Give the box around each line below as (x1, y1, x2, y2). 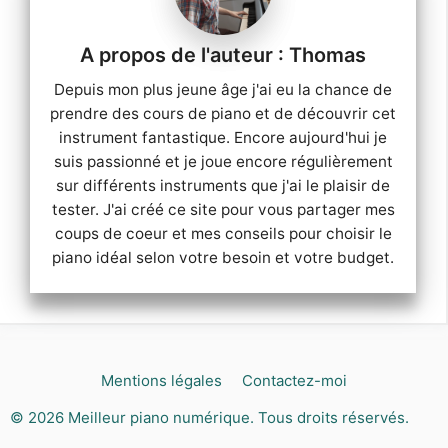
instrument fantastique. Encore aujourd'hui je (59, 127, 387, 147)
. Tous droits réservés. (250, 408, 409, 428)
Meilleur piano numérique (68, 408, 250, 428)
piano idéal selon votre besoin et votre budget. (52, 247, 394, 267)
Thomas (289, 42, 366, 67)
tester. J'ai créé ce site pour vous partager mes (51, 199, 395, 219)
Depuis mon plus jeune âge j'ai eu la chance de (54, 79, 392, 99)
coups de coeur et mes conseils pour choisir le (54, 223, 392, 243)
